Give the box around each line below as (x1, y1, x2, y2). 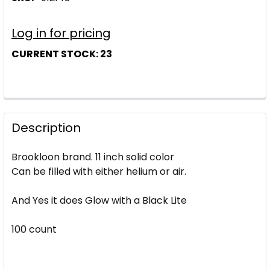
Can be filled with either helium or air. (11, 165, 186, 178)
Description (11, 119, 81, 136)
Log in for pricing (11, 25, 111, 42)
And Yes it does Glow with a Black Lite (11, 193, 187, 207)
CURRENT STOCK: (11, 47, 100, 61)
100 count (11, 222, 57, 236)
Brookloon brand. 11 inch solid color (11, 150, 174, 164)
